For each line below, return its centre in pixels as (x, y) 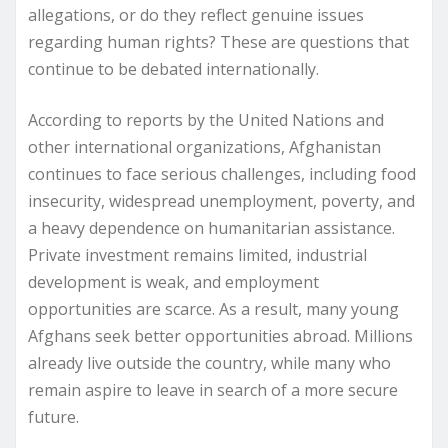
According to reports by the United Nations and (206, 119)
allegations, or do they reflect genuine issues (196, 14)
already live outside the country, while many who (209, 362)
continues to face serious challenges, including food (222, 173)
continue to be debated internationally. (173, 68)
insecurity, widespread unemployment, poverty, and (221, 200)
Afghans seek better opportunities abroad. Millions (220, 335)
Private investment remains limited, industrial (197, 254)
